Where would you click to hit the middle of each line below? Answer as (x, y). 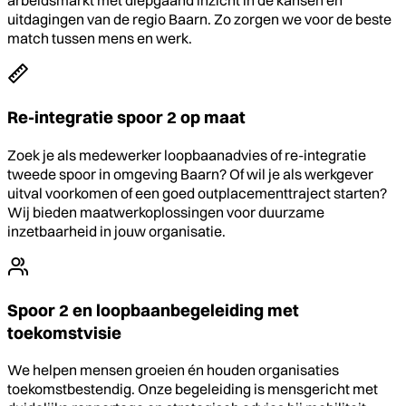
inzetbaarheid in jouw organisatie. (116, 231)
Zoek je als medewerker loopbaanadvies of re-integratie (187, 155)
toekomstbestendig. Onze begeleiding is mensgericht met (193, 389)
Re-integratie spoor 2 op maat (126, 118)
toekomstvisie (64, 333)
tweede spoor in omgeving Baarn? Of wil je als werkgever (190, 174)
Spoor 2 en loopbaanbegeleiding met (153, 310)
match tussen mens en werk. (100, 39)
